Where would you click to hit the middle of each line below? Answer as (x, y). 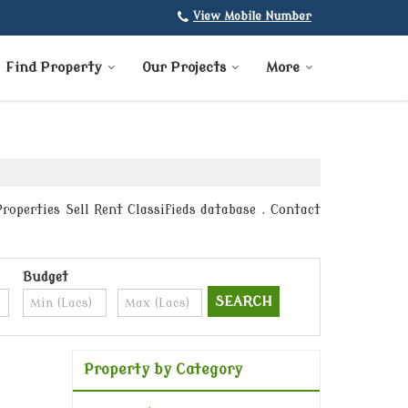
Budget (45, 278)
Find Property (54, 68)
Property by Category (163, 370)
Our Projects (184, 68)
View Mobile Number (252, 17)
